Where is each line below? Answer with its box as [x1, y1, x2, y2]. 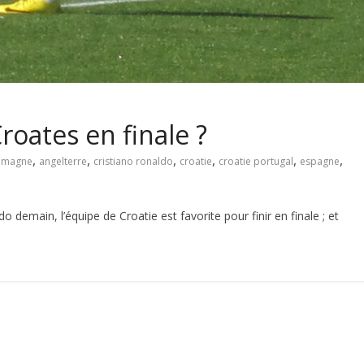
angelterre [39, 154, 87, 168]
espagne [300, 154, 340, 168]
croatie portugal [219, 154, 293, 168]
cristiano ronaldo [93, 154, 173, 168]
